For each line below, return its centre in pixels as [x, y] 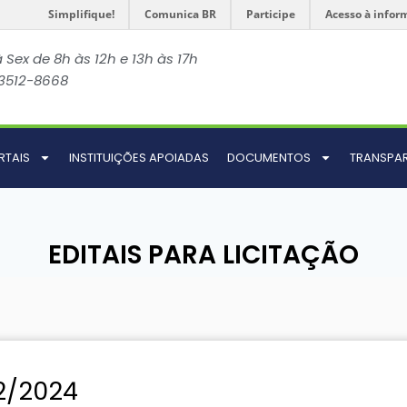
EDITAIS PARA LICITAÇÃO [203, 254]
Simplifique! [81, 14]
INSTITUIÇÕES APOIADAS [139, 157]
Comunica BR [180, 14]
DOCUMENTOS [269, 157]
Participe [271, 14]
